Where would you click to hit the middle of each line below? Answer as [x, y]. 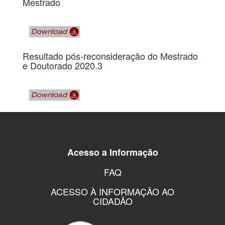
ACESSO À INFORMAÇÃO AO [113, 192]
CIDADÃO [113, 201]
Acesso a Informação [113, 152]
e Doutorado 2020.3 [63, 66]
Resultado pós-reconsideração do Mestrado [110, 56]
